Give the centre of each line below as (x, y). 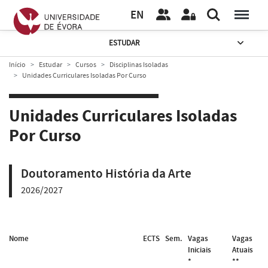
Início (17, 65)
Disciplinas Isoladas (139, 65)
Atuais (243, 250)
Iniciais (199, 250)
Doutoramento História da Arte (106, 173)
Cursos (86, 65)
